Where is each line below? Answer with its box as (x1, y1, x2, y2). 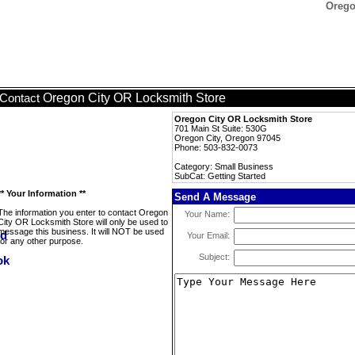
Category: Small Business (174, 162, 273, 171)
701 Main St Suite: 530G (174, 124, 267, 133)
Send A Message (174, 191, 256, 203)
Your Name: (185, 209, 230, 219)
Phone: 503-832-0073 (174, 143, 258, 152)
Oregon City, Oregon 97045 (174, 133, 281, 143)
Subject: (199, 252, 230, 261)
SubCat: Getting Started (174, 171, 265, 181)
